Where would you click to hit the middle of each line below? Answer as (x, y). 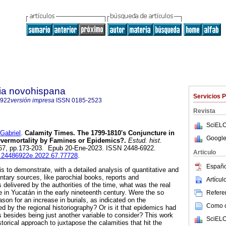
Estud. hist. (144, 141)
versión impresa (33, 100)
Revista (204, 111)
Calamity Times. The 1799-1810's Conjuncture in (99, 133)
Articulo (205, 152)
